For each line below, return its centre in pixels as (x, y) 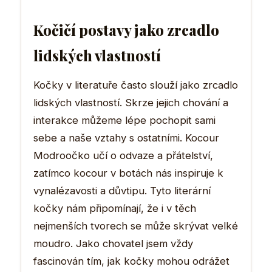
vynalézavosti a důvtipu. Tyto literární (122, 190)
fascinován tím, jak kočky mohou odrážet (131, 261)
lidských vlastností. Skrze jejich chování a (131, 102)
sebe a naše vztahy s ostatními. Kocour (126, 138)
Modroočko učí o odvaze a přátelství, (123, 155)
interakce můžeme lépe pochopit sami (124, 120)
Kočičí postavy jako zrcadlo (126, 29)
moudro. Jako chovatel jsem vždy (113, 243)
